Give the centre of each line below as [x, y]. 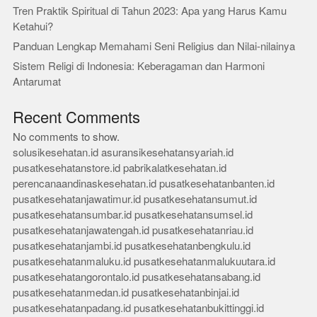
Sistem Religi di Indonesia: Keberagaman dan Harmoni [138, 66]
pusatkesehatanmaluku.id [71, 261]
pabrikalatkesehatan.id [174, 168]
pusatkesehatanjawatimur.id [76, 199]
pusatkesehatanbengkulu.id [187, 246]
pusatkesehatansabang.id [201, 277]
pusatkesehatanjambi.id [67, 246]
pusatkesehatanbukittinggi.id [198, 308]
